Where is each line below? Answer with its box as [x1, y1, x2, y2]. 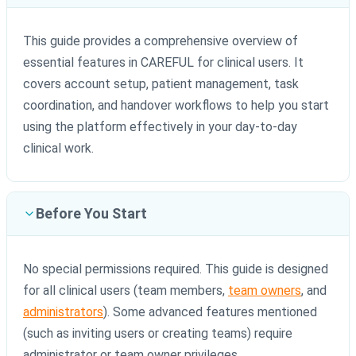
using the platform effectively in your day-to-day [23, 119, 297, 135]
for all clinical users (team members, [23, 283, 228, 299]
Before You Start [36, 205, 147, 222]
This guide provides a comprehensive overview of [23, 33, 298, 49]
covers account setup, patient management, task [23, 76, 299, 92]
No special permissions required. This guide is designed [23, 261, 328, 277]
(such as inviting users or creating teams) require [23, 326, 292, 342]
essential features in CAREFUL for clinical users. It [23, 55, 304, 71]
